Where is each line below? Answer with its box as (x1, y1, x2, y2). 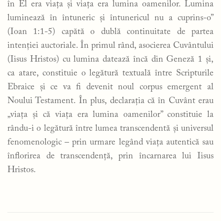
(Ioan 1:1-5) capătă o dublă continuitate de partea (7, 27, 214, 37)
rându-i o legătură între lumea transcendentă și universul (7, 124, 214, 133)
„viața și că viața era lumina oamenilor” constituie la (7, 110, 214, 119)
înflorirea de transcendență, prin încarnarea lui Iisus (7, 151, 214, 161)
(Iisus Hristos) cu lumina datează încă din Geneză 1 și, (7, 55, 214, 64)
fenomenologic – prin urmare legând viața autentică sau (7, 138, 214, 147)
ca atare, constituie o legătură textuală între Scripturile (7, 69, 214, 78)
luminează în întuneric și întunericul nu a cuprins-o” (7, 13, 214, 23)
